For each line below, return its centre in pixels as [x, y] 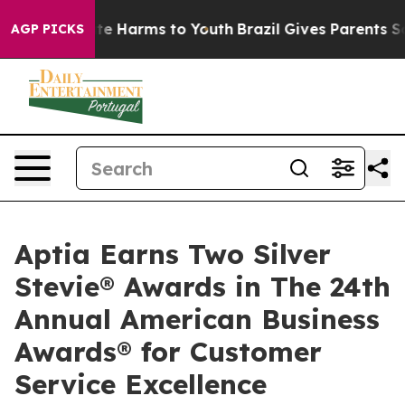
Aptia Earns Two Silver [173, 254]
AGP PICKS [47, 29]
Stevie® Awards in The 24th [202, 287]
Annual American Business [197, 319]
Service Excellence [141, 384]
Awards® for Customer [168, 352]
